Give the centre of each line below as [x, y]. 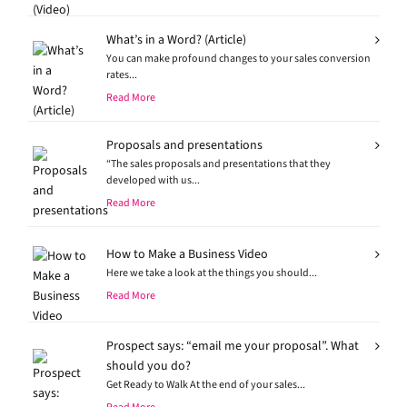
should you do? [149, 366]
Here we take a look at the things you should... [212, 272]
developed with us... [153, 180]
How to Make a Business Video [187, 253]
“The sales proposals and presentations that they [218, 164]
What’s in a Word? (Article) [176, 40]
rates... [122, 74]
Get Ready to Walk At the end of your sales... [206, 384]
